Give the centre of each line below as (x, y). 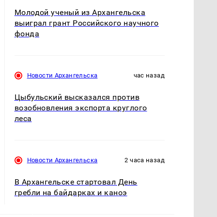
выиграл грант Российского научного (86, 23)
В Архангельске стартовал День (76, 182)
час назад (149, 75)
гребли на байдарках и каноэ (71, 192)
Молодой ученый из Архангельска (80, 12)
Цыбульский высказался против (77, 97)
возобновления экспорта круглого (81, 108)
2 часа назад (145, 160)
